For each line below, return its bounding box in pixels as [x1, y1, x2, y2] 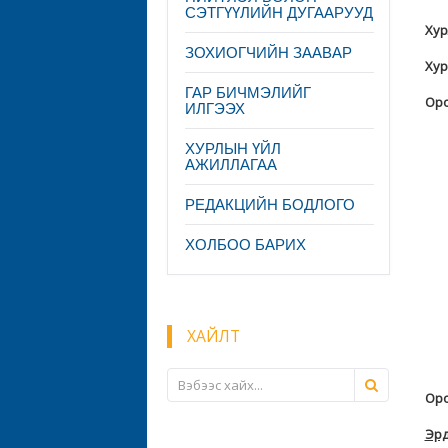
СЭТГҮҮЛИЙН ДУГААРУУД [185, 4, 373, 21]
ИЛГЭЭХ [185, 100, 245, 117]
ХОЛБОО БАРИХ [185, 236, 306, 253]
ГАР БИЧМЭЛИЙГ [185, 84, 311, 101]
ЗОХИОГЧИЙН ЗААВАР [185, 44, 352, 61]
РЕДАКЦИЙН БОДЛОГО [185, 196, 355, 213]
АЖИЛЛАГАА [185, 156, 277, 173]
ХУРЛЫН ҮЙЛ [185, 140, 281, 157]
